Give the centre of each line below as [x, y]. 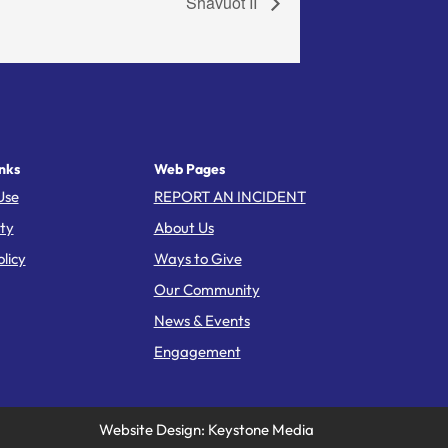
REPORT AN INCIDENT [229, 197]
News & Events [201, 321]
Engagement [197, 352]
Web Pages [189, 169]
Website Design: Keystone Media [206, 430]
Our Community [206, 290]
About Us [183, 228]
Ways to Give [197, 259]
